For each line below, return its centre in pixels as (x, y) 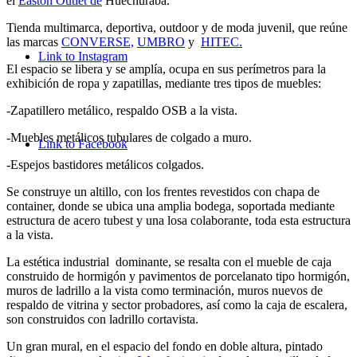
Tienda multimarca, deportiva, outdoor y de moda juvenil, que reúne (178, 27)
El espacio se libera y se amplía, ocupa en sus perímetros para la (166, 69)
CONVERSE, (98, 41)
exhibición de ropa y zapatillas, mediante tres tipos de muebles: (164, 83)
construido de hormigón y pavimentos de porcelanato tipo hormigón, (178, 276)
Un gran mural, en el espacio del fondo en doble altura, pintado (165, 346)
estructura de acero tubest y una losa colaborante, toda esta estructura (178, 220)
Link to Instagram (83, 56)
